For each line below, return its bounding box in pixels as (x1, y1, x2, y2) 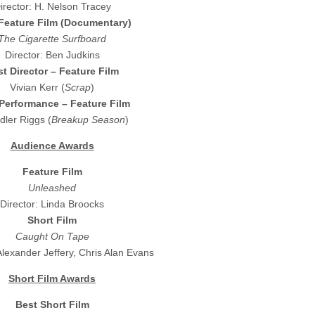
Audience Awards (10, 140, 94, 152)
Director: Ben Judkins (4, 49, 100, 61)
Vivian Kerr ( (10, 82, 65, 94)
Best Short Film (15, 299, 89, 311)
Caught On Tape (15, 231, 89, 243)
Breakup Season (51, 114, 125, 126)
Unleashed (28, 182, 76, 194)
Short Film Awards (8, 273, 96, 285)
